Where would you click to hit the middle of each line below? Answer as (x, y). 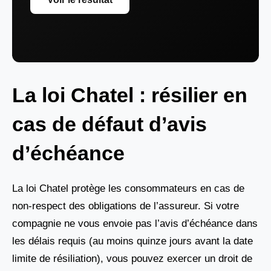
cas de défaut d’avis (109, 124)
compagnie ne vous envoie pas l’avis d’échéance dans (135, 224)
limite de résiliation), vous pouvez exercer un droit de (132, 259)
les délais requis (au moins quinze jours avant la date (132, 241)
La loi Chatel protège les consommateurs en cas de (128, 189)
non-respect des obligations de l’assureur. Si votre (126, 206)
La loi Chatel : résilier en (130, 95)
